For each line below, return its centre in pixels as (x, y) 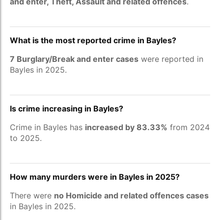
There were (32, 195)
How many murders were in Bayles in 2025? (95, 177)
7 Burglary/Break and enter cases (74, 59)
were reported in (171, 59)
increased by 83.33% (126, 127)
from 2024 (189, 127)
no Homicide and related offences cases (131, 195)
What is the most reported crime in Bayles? (93, 40)
